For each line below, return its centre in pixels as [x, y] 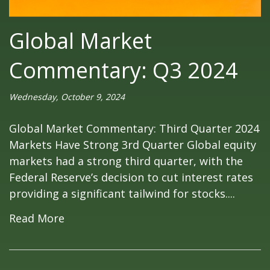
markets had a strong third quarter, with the [126, 161]
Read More [37, 218]
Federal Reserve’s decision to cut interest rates [131, 177]
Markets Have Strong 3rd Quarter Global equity [133, 144]
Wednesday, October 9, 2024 [67, 96]
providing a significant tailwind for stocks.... [122, 193]
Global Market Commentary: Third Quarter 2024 [134, 128]
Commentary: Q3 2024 [124, 70]
